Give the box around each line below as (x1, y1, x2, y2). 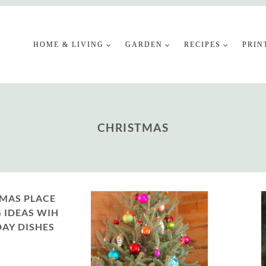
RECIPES (184, 40, 221, 49)
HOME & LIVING (33, 40, 104, 49)
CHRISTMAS (97, 121, 169, 134)
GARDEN (125, 40, 163, 49)
